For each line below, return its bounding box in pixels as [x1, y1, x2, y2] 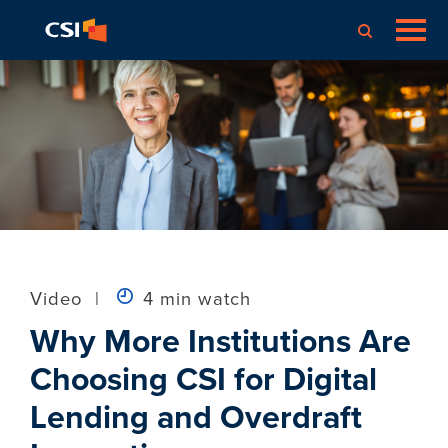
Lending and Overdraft [30, 393, 362, 441]
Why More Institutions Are [30, 317, 411, 365]
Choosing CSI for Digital [30, 355, 377, 403]
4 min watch [136, 285, 252, 312]
